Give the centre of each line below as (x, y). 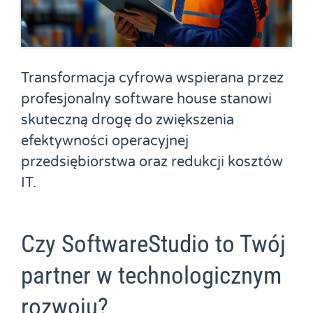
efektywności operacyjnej (105, 141)
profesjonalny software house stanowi (146, 99)
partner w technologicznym (151, 275)
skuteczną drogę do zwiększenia (128, 120)
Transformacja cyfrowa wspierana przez (152, 78)
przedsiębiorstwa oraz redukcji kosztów (152, 162)
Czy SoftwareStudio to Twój (153, 244)
